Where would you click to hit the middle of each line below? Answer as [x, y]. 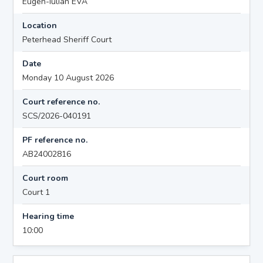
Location [40, 25]
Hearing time [48, 216]
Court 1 [36, 192]
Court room [45, 178]
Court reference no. [61, 102]
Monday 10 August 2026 [68, 77]
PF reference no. [55, 140]
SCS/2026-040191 [57, 116]
